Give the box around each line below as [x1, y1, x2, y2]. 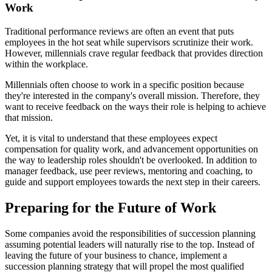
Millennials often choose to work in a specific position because [5, 79, 244, 90]
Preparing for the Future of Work [5, 199, 216, 216]
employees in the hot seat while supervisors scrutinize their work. [5, 36, 253, 47]
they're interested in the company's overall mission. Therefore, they [5, 90, 260, 101]
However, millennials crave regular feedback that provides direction [5, 47, 263, 58]
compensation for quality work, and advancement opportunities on [5, 143, 258, 154]
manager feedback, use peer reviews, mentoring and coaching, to [5, 165, 253, 176]
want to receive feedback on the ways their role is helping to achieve [5, 101, 266, 112]
